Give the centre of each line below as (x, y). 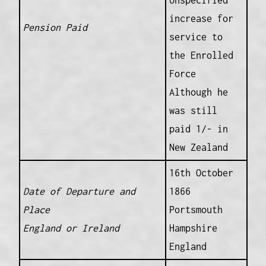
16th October (201, 173)
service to (196, 37)
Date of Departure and (79, 191)
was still (193, 111)
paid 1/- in (198, 129)
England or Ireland (71, 228)
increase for (201, 19)
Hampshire (193, 228)
